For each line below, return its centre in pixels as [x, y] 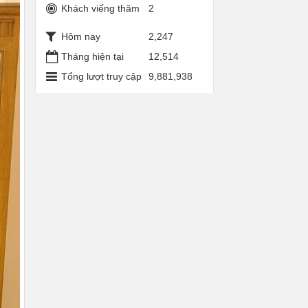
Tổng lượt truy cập [101, 76]
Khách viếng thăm [100, 8]
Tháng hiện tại [92, 56]
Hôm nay [81, 36]
